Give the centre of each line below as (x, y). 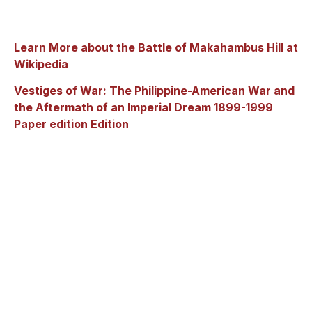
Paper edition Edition (71, 124)
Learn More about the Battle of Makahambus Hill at (156, 47)
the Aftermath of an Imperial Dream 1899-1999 (143, 108)
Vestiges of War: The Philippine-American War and (154, 91)
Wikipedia (41, 64)
